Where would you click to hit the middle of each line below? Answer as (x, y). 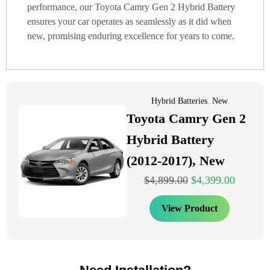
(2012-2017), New (176, 161)
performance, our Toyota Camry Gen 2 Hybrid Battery (131, 7)
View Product (189, 209)
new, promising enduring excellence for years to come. (131, 36)
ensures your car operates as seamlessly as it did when (129, 22)
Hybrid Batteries (179, 101)
